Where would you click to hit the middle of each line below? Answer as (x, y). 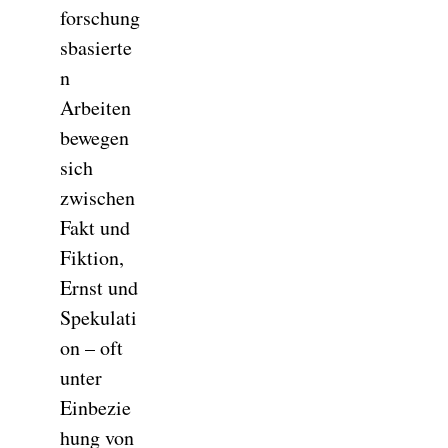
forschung (100, 17)
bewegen (94, 137)
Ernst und (99, 287)
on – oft (91, 347)
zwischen (97, 197)
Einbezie (95, 407)
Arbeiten (95, 107)
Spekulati (98, 317)
